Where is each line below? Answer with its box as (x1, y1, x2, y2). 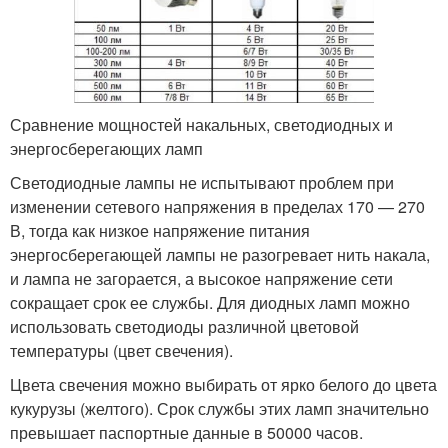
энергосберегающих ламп (10, 137, 203, 161)
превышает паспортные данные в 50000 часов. (10, 421, 363, 445)
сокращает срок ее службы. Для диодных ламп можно (10, 291, 410, 315)
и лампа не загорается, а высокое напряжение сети (10, 267, 393, 291)
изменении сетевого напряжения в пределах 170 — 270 (10, 195, 425, 219)
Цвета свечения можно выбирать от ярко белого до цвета (10, 373, 437, 397)
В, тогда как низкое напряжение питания (10, 219, 310, 243)
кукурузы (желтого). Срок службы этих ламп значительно (10, 397, 429, 421)
